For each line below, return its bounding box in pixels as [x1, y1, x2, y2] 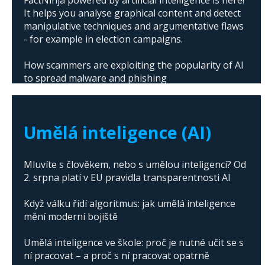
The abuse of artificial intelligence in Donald [24, 98, 218, 111]
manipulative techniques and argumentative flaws [24, 20, 244, 33]
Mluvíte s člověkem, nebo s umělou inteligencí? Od [24, 158, 246, 172]
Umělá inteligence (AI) [24, 121, 211, 144]
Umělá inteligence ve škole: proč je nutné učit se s [24, 236, 244, 250]
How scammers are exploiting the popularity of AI [24, 59, 244, 72]
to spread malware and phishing [24, 72, 167, 85]
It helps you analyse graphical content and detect [24, 7, 241, 20]
